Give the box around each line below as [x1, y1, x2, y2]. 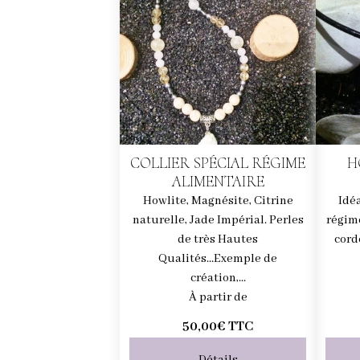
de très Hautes [178, 231, 259, 247]
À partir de [188, 289, 247, 305]
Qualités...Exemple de [158, 251, 278, 266]
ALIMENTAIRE [171, 171, 264, 191]
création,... [190, 270, 246, 285]
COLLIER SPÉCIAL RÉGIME [130, 153, 306, 173]
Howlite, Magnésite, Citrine [142, 193, 293, 208]
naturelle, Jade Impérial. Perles [132, 212, 304, 227]
